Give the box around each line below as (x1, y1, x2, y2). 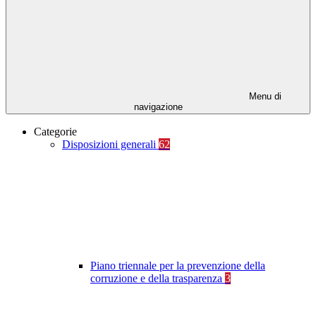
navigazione (133, 102, 183, 113)
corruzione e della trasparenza (90, 272, 225, 285)
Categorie (34, 126, 77, 138)
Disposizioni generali (62, 138, 159, 151)
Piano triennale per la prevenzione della (90, 260, 265, 272)
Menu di (246, 91, 281, 102)
